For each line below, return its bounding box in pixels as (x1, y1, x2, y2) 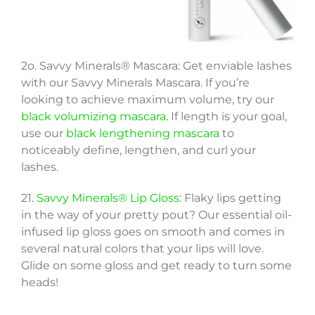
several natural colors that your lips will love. (20, 242, 264, 256)
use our (20, 127, 66, 141)
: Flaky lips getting (179, 191, 281, 205)
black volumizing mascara (20, 110, 166, 124)
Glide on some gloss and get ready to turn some (20, 259, 292, 273)
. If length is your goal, (165, 110, 287, 124)
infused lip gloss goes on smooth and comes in (20, 225, 285, 239)
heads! (20, 276, 58, 290)
